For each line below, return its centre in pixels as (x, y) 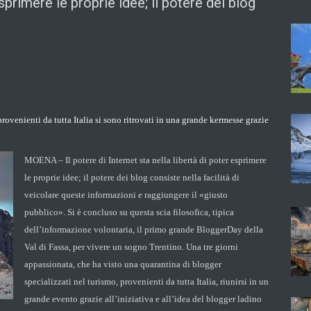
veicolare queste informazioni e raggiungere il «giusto (126, 194)
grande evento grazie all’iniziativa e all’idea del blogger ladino (143, 299)
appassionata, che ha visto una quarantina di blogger (123, 264)
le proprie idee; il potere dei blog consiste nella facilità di (132, 177)
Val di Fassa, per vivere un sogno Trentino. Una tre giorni (131, 246)
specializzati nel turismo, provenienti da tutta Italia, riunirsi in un (146, 281)
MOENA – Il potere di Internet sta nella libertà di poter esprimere (145, 160)
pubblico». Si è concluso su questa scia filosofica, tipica (129, 212)
